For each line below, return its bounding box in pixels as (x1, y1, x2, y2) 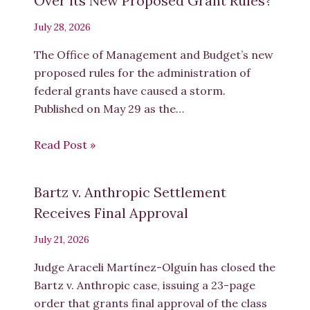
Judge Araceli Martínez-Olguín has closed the (33, 259, 275, 274)
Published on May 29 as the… (33, 102, 184, 116)
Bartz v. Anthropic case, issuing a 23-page (33, 277, 255, 292)
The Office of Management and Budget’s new (33, 48, 273, 62)
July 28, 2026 (33, 21, 91, 34)
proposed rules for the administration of (33, 66, 250, 80)
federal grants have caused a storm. (33, 84, 228, 98)
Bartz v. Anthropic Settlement (33, 183, 226, 201)
